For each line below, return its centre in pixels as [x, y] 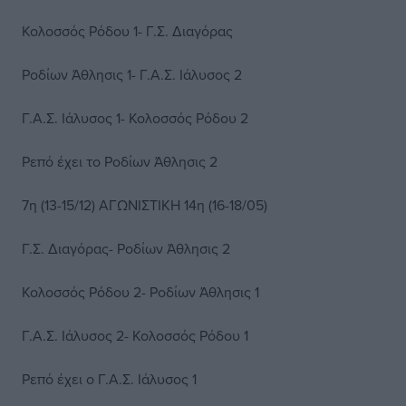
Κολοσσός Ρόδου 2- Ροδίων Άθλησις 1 [140, 292]
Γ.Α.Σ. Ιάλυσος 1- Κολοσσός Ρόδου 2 [135, 118]
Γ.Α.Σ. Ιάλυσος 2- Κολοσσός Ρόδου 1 [135, 335]
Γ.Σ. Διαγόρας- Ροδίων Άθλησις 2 [126, 248]
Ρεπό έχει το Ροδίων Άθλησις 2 [120, 161]
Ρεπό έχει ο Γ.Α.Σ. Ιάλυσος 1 [109, 379]
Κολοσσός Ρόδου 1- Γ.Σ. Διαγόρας [127, 31]
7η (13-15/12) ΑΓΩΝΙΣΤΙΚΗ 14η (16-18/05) [145, 205]
